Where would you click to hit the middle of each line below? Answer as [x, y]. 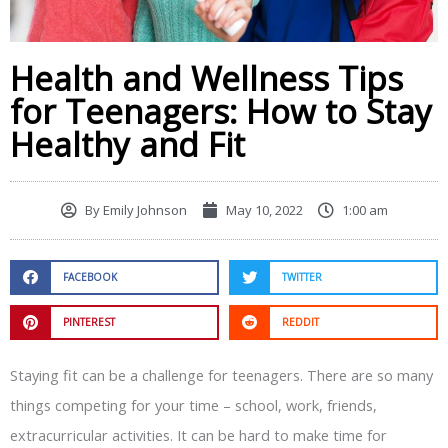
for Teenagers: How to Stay [221, 111]
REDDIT [300, 322]
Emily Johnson [143, 209]
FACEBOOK [89, 277]
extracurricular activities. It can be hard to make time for [198, 434]
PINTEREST [88, 322]
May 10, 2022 [264, 209]
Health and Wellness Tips [206, 78]
